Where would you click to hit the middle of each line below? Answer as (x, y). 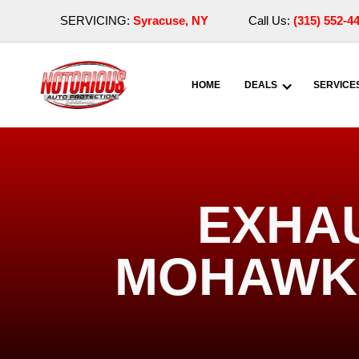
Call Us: (271, 20)
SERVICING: (97, 20)
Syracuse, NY (171, 20)
